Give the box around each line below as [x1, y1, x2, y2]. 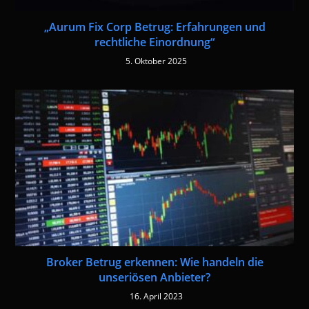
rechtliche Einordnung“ [94, 34, 215, 50]
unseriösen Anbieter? [99, 269, 210, 285]
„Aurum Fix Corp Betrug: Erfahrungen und [43, 19, 266, 34]
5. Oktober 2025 [126, 54, 187, 67]
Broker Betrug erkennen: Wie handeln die [46, 254, 263, 270]
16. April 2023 [130, 290, 183, 302]
